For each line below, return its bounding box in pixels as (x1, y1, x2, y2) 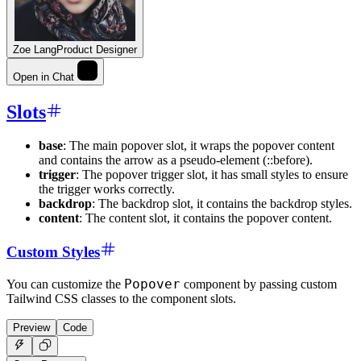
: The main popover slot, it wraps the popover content (63, 139, 334, 153)
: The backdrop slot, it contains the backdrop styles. (92, 197, 352, 211)
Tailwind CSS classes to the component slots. (6, 291, 236, 305)
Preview (13, 321, 50, 334)
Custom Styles (6, 243, 100, 261)
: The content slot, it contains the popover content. (79, 211, 332, 226)
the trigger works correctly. (39, 182, 175, 197)
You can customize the (6, 276, 124, 291)
